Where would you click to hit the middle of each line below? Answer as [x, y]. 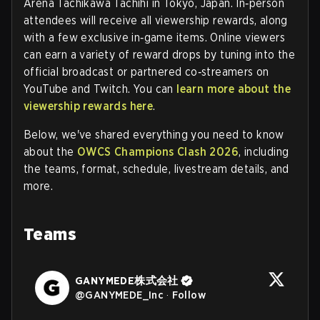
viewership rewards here [89, 106]
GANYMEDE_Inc [125, 295]
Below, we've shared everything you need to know [154, 135]
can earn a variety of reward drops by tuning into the [160, 55]
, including [264, 152]
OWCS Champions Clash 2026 [158, 152]
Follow [189, 295]
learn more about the [234, 89]
